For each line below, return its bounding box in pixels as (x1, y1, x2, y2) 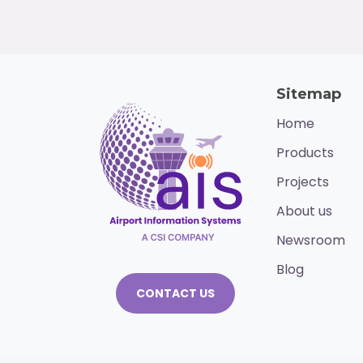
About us (275, 202, 332, 221)
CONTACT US (135, 285, 215, 302)
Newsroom (275, 231, 345, 250)
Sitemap (275, 85, 341, 104)
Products (275, 143, 334, 163)
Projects (275, 173, 329, 192)
